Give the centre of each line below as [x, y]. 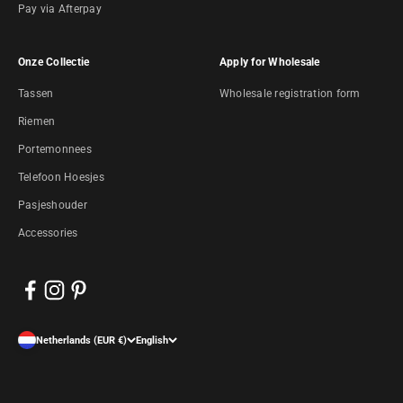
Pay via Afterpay [60, 9]
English [152, 340]
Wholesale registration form [290, 94]
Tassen [36, 94]
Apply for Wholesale [270, 62]
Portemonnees [55, 149]
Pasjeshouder [53, 205]
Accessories [48, 233]
